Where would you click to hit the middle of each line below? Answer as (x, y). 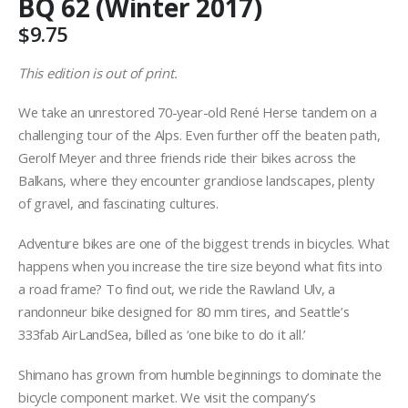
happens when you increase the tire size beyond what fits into (200, 266)
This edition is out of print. (98, 72)
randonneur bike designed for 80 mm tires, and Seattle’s (184, 312)
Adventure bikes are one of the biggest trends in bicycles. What (204, 244)
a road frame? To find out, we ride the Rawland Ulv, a (177, 289)
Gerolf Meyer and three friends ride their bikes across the (188, 158)
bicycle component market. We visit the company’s (167, 397)
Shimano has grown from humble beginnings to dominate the (200, 374)
